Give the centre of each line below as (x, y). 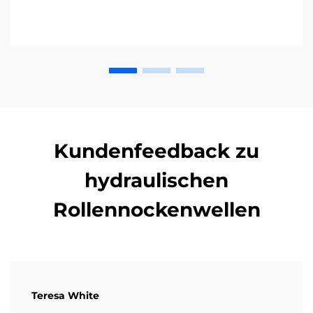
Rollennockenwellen (156, 209)
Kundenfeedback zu (156, 151)
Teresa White (65, 295)
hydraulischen (156, 180)
